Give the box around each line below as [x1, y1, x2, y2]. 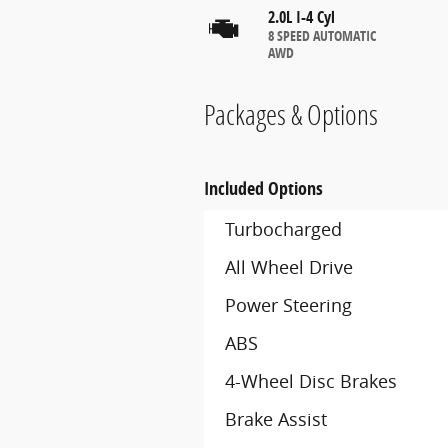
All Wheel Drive [225, 255, 353, 279]
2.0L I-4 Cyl [268, 5, 335, 28]
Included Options [204, 176, 323, 201]
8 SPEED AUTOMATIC [268, 25, 376, 45]
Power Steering [225, 293, 352, 317]
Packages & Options [204, 95, 378, 133]
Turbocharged [225, 217, 342, 241]
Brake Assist [225, 407, 327, 431]
